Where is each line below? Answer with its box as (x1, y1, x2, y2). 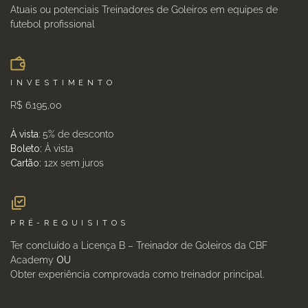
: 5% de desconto (38, 129, 113, 140)
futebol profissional (10, 19, 95, 30)
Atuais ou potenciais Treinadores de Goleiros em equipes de (10, 4, 278, 15)
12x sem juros (41, 157, 104, 168)
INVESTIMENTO (10, 78, 116, 87)
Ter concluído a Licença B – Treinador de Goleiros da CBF (10, 240, 267, 251)
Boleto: (10, 143, 42, 154)
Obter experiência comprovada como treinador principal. (10, 269, 264, 280)
